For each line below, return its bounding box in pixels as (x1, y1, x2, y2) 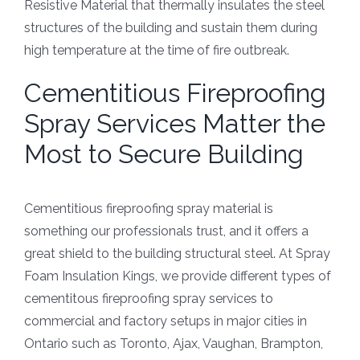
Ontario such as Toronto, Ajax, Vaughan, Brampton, (24, 336, 323, 352)
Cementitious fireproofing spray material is (24, 201, 273, 217)
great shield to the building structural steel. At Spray (24, 246, 330, 262)
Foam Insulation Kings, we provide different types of (24, 268, 331, 284)
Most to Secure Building (24, 139, 304, 170)
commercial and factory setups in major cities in (24, 313, 307, 329)
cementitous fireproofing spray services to (24, 291, 273, 307)
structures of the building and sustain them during (24, 20, 317, 36)
